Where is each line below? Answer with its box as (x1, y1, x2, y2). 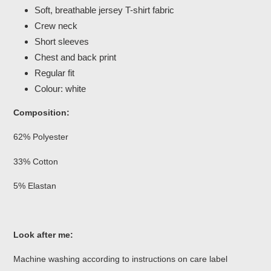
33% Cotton (13, 156, 58, 166)
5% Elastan (13, 181, 56, 191)
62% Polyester (13, 132, 68, 142)
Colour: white (34, 83, 86, 94)
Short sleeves (34, 36, 89, 47)
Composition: (13, 107, 70, 117)
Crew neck (34, 21, 77, 31)
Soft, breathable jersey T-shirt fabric (34, 5, 174, 16)
